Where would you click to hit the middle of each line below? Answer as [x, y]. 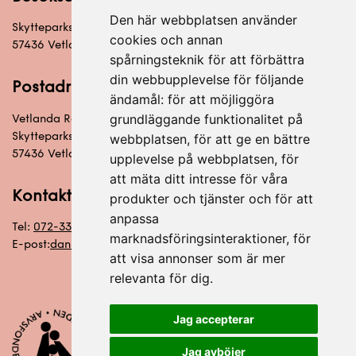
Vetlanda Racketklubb [74, 118]
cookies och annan [166, 40]
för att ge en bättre [252, 139]
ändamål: [138, 99]
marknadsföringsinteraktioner [197, 238]
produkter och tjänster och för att [211, 199]
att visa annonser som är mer [197, 258]
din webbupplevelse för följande [206, 79]
